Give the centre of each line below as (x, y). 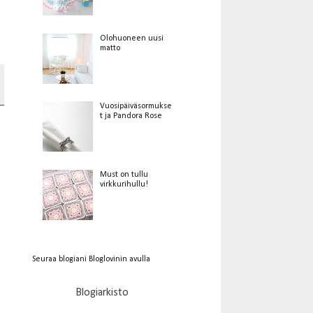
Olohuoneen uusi (131, 38)
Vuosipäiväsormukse (136, 107)
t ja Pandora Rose (131, 116)
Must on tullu (124, 175)
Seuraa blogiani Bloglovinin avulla (91, 259)
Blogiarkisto (102, 292)
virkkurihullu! (124, 185)
